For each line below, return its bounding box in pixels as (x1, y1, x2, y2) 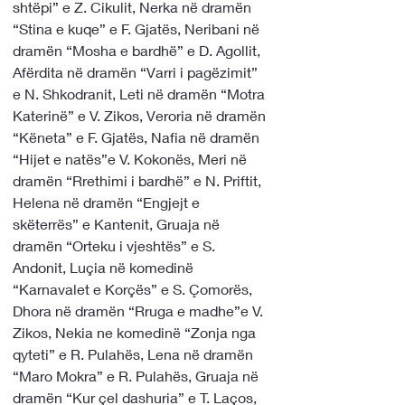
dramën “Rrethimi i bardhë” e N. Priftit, (13, 172, 265, 189)
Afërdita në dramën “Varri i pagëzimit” (13, 63, 261, 80)
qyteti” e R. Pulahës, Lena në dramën (13, 345, 257, 363)
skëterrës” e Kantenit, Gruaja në (13, 215, 223, 232)
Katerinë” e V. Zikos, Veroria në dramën (13, 107, 269, 124)
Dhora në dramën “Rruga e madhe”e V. (13, 302, 267, 319)
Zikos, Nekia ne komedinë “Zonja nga (13, 324, 259, 341)
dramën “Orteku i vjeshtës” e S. (13, 237, 219, 254)
